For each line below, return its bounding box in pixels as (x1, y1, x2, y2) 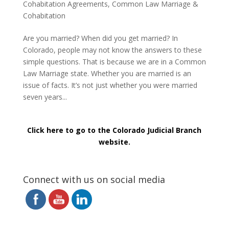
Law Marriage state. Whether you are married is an (22, 68, 191, 78)
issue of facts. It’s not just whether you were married (22, 80, 197, 90)
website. (98, 137, 130, 147)
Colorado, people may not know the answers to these (22, 45, 202, 55)
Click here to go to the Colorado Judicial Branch (27, 125, 202, 135)
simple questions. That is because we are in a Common (22, 57, 206, 66)
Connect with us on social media (22, 173, 165, 186)
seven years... (22, 92, 67, 102)
